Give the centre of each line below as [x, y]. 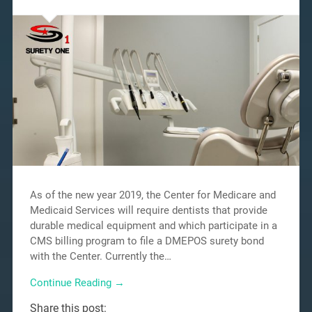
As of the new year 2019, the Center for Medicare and [153, 195]
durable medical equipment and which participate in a [153, 225]
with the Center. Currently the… [100, 256]
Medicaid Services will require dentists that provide [148, 210]
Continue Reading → [77, 283]
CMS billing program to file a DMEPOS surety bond [147, 241]
